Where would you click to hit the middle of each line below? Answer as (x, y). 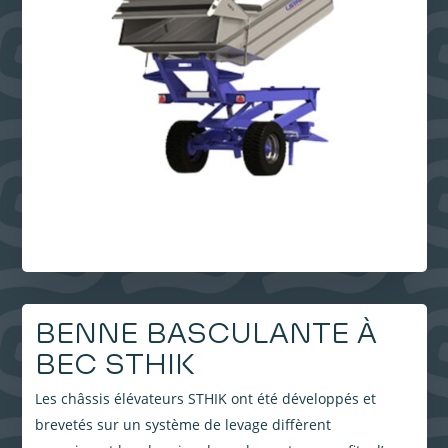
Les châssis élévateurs (111, 399)
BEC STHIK (114, 364)
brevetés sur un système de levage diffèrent (182, 425)
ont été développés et (301, 399)
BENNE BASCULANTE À (205, 333)
